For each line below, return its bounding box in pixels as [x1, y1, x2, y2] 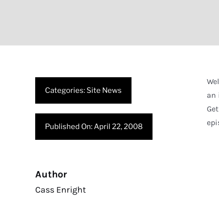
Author [35, 169, 67, 180]
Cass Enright [35, 184, 86, 195]
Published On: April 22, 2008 [45, 122, 143, 131]
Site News [87, 86, 122, 95]
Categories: [45, 86, 87, 95]
